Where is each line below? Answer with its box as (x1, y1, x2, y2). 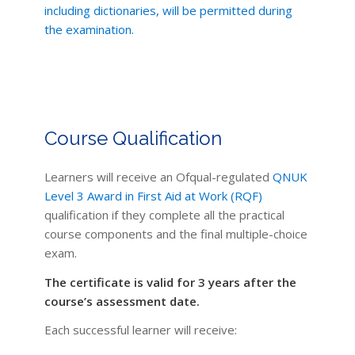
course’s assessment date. (44, 292, 200, 309)
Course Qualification (44, 127, 222, 150)
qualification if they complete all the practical (44, 206, 284, 223)
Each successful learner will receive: (44, 322, 237, 338)
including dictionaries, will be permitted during (44, 2, 292, 19)
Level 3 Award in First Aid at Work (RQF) (44, 187, 262, 204)
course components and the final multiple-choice (44, 225, 307, 242)
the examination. (44, 21, 134, 38)
